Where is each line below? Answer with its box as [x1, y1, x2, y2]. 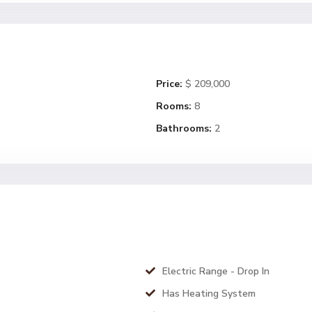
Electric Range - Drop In [162, 265, 270, 278]
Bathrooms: [156, 122, 212, 135]
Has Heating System [162, 287, 256, 300]
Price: [156, 77, 182, 91]
